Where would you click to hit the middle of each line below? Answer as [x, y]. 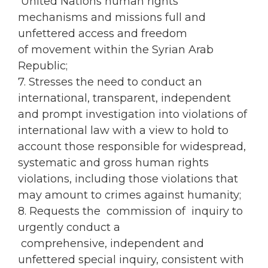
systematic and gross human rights [113, 163]
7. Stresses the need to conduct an [110, 82]
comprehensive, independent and [111, 244]
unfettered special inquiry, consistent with [131, 260]
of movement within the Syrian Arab [116, 50]
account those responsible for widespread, [132, 147]
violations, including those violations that [128, 179]
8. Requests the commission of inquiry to [130, 211]
